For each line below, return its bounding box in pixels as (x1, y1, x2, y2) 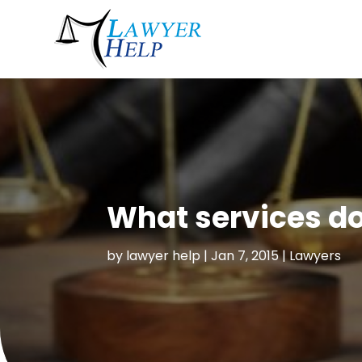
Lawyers (288, 246, 341, 266)
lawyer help (125, 246, 200, 266)
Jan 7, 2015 (210, 246, 279, 266)
